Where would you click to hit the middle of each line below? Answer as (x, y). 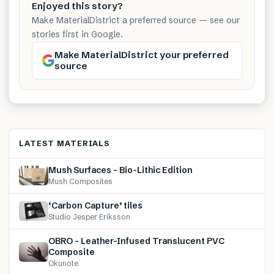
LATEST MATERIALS (65, 143)
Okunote (63, 263)
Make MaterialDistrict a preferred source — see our (136, 20)
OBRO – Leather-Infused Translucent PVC (136, 241)
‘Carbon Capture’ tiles (95, 205)
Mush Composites (80, 181)
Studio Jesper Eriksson (89, 217)
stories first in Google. (77, 34)
